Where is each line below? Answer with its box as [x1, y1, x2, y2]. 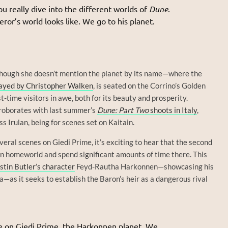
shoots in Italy [149, 105, 197, 115]
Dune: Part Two [97, 105, 149, 115]
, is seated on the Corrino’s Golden [93, 81, 206, 91]
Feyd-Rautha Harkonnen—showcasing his [75, 162, 214, 172]
